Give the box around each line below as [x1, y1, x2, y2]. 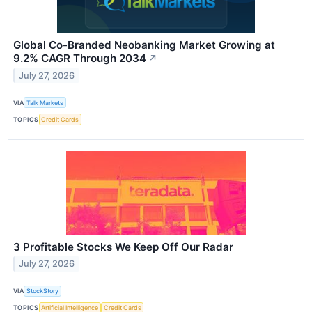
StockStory [26, 287, 59, 295]
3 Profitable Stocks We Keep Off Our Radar [13, 240, 233, 253]
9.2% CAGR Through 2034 [13, 52, 146, 65]
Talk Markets [26, 98, 64, 107]
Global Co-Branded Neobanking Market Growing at [13, 38, 275, 52]
